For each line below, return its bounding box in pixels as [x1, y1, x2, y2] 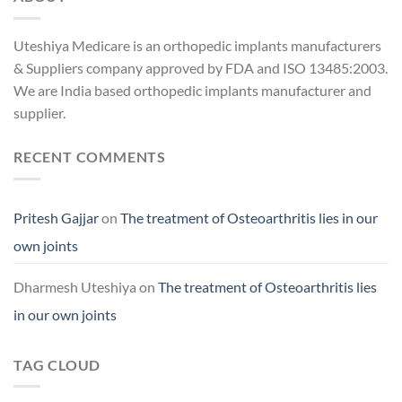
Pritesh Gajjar [13, 208, 99, 226]
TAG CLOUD [13, 355, 101, 373]
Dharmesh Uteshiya [13, 277, 136, 295]
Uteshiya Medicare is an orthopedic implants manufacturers [13, 37, 381, 54]
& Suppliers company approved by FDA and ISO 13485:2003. [13, 59, 388, 76]
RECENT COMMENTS [13, 148, 166, 165]
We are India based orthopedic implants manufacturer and [13, 82, 371, 99]
